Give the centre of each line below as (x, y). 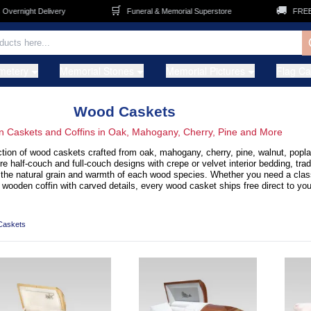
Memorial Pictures (205, 71)
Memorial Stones (97, 71)
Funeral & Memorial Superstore (154, 11)
